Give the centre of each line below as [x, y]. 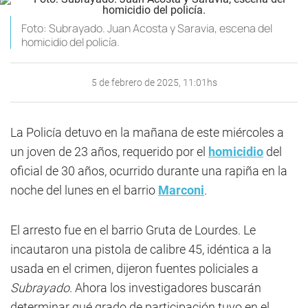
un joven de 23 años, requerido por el [109, 152]
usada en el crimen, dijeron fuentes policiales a [134, 268]
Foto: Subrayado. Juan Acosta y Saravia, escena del [147, 28]
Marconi [181, 190]
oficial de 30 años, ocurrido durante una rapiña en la [149, 171]
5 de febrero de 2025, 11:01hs [154, 82]
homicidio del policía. [70, 42]
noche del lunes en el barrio [84, 190]
